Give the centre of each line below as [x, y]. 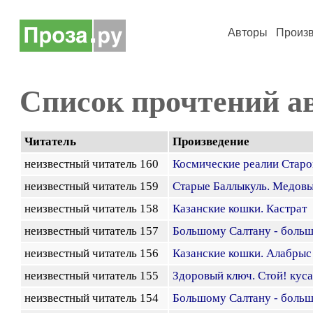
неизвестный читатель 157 [94, 231]
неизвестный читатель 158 [94, 209]
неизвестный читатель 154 [94, 298]
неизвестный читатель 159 [94, 186]
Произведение [211, 141]
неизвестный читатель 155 [94, 276]
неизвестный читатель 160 [94, 164]
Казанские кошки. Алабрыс [242, 253]
